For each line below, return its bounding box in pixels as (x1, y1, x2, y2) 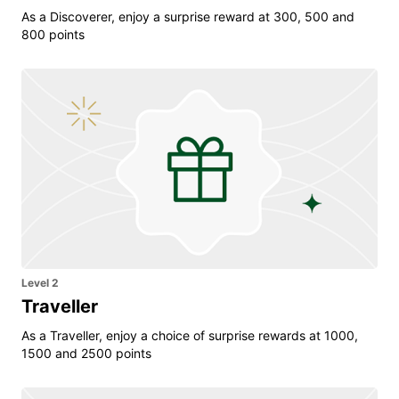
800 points (21, 26, 85, 42)
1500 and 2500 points (21, 345, 151, 361)
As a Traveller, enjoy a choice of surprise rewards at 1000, (21, 327, 358, 343)
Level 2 (21, 275, 59, 289)
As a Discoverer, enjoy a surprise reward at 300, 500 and (21, 8, 354, 24)
